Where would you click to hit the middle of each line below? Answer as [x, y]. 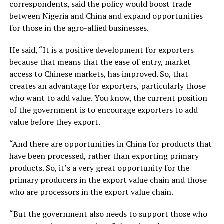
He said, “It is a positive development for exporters [101, 50]
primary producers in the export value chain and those [108, 180]
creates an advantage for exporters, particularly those [107, 86]
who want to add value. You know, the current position [108, 98]
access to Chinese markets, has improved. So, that [99, 74]
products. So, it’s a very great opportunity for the [99, 168]
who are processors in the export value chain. [91, 192]
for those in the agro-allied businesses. [79, 28]
